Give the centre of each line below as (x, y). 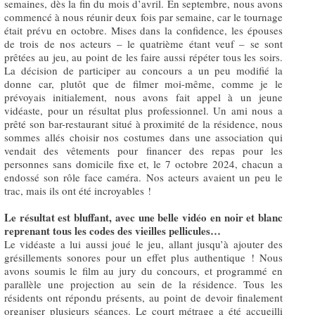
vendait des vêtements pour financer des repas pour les (143, 150)
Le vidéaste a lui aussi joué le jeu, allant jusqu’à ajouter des (143, 244)
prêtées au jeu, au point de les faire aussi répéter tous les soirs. (143, 57)
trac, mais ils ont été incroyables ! (78, 190)
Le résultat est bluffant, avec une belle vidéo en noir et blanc (143, 217)
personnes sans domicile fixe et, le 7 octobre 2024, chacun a (143, 163)
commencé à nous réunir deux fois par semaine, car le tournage (143, 17)
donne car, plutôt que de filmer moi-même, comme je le (143, 83)
